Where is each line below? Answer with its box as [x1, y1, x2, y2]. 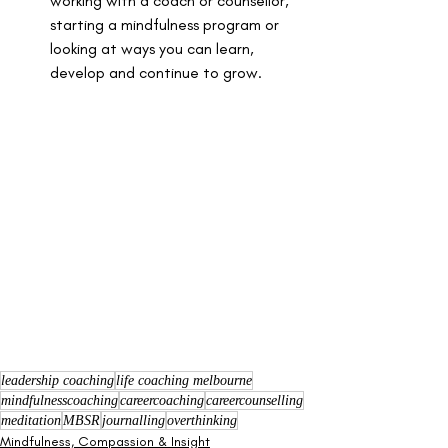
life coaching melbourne [116, 372, 252, 388]
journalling [102, 412, 165, 428]
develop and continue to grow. [50, 63, 266, 83]
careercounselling [206, 392, 303, 408]
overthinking [167, 412, 237, 428]
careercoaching [120, 392, 204, 408]
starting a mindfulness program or [50, 15, 283, 35]
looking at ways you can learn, [50, 39, 258, 59]
